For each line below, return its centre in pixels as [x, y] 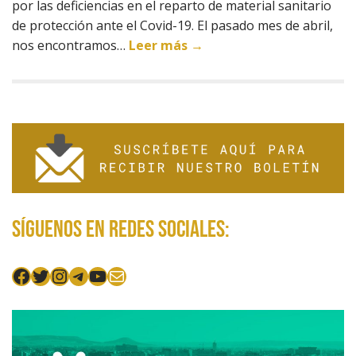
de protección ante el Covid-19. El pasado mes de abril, [172, 25]
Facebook [52, 275]
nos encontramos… [70, 45]
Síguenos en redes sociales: [121, 229]
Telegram [110, 275]
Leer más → [166, 45]
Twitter [63, 275]
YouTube [127, 275]
